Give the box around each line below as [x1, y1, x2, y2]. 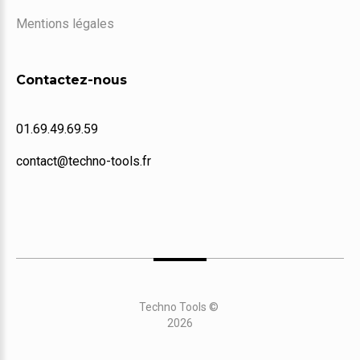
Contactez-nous [16, 72, 127, 88]
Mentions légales [16, 16, 114, 32]
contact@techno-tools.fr [16, 153, 151, 170]
